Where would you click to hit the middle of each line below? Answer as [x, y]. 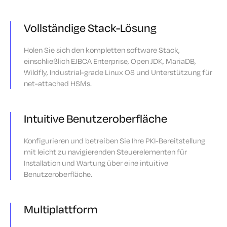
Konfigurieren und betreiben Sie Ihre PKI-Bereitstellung [115, 141]
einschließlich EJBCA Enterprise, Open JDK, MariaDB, [110, 61]
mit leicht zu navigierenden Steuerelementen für [105, 152]
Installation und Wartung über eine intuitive [96, 163]
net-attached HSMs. [58, 84]
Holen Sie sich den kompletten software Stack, [102, 50]
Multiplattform [61, 210]
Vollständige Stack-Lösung [90, 28]
